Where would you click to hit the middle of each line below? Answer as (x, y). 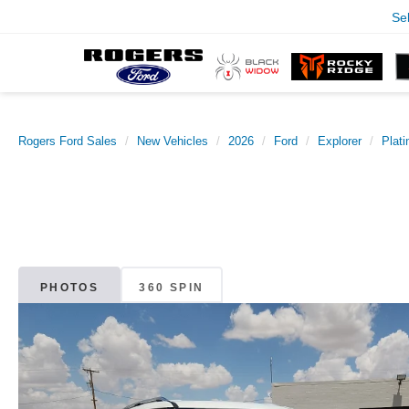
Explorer (340, 141)
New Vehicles (173, 141)
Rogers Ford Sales (68, 141)
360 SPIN (172, 288)
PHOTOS (69, 288)
